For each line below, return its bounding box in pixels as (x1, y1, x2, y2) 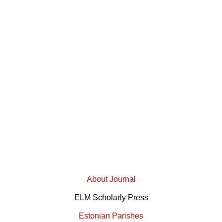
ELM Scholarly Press (74, 193, 148, 202)
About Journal (86, 175, 136, 184)
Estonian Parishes (79, 211, 143, 220)
